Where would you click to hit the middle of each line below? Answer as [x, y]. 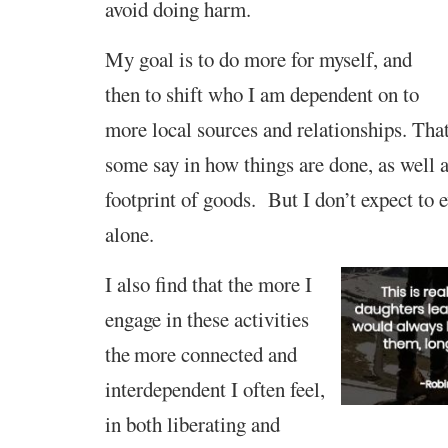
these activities [247, 318]
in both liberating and [192, 423]
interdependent [165, 388]
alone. [129, 233]
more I [284, 283]
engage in [145, 318]
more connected [200, 353]
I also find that [163, 283]
